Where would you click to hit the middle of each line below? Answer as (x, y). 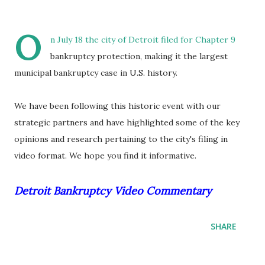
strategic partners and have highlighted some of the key (127, 122)
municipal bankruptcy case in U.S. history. (96, 73)
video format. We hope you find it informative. (105, 156)
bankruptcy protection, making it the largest (139, 56)
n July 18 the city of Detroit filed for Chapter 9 (143, 40)
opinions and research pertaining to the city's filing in (121, 139)
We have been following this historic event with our (117, 106)
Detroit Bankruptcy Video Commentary (113, 191)
